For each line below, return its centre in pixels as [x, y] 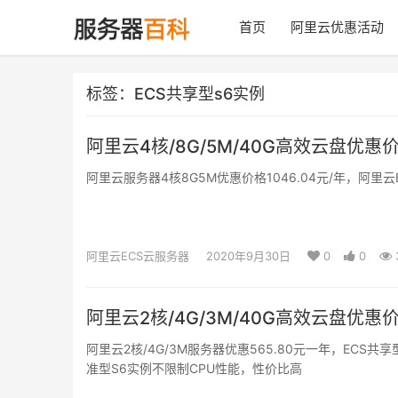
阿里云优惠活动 [337, 27]
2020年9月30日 [248, 256]
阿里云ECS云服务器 [138, 256]
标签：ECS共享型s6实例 [175, 94]
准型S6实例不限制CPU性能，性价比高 [194, 368]
